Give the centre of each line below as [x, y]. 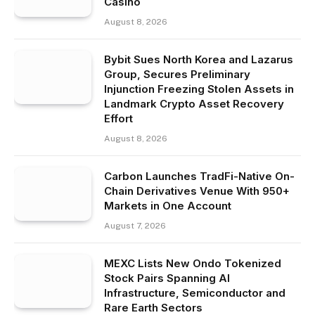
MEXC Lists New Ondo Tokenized [193, 263]
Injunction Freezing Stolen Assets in [199, 89]
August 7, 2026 [135, 225]
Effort [118, 118]
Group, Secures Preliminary [177, 74]
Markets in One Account [168, 205]
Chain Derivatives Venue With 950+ [197, 191]
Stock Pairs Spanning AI [167, 278]
